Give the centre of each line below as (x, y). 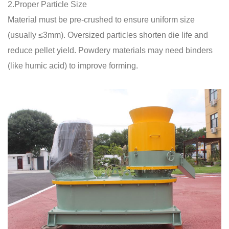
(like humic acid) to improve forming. (73, 66)
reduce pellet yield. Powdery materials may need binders (110, 50)
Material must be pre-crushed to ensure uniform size (101, 20)
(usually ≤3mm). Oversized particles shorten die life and (108, 35)
